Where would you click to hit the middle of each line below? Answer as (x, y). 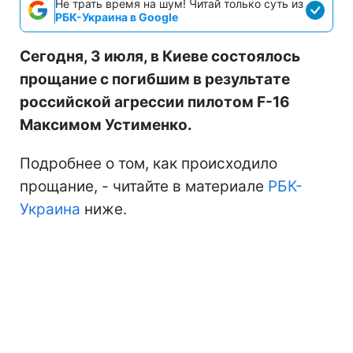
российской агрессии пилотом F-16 (155, 102)
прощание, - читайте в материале (144, 186)
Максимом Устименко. (106, 124)
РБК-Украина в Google (117, 17)
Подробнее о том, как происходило (149, 163)
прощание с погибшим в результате (155, 79)
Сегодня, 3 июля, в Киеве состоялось (160, 56)
